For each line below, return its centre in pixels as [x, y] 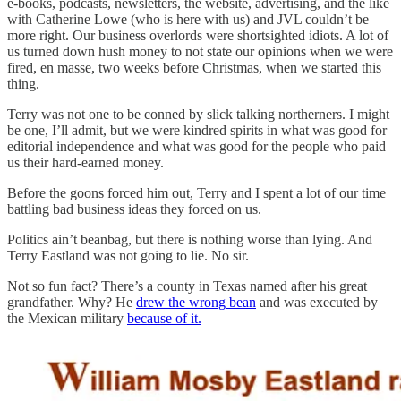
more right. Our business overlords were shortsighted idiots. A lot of [198, 36]
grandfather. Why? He [72, 303]
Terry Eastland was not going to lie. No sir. [128, 256]
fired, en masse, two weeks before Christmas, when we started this [194, 68]
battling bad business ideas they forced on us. [134, 209]
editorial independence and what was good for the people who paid [196, 147]
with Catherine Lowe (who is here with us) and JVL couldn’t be [188, 20]
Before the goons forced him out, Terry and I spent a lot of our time [196, 193]
